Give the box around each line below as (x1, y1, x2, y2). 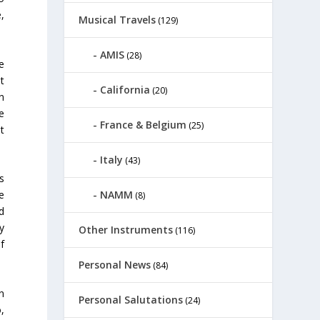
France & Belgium (100, 118, 187, 131)
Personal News (79, 258, 151, 271)
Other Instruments (79, 223, 174, 236)
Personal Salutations (79, 293, 184, 306)
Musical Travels (79, 13, 156, 26)
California (100, 83, 151, 96)
